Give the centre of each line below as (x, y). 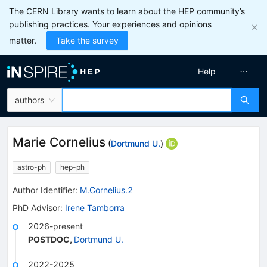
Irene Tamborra (95, 207)
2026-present (55, 226)
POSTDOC (49, 239)
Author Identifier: (45, 190)
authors (30, 100)
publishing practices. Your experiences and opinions (110, 24)
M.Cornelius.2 (106, 190)
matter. (23, 40)
